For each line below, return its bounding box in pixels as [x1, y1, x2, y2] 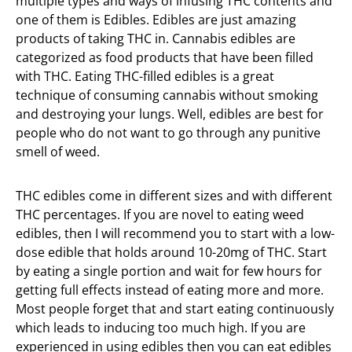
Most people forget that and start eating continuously [16, 300, 334, 317]
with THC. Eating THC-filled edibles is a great [16, 68, 274, 85]
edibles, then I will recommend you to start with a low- [16, 225, 335, 242]
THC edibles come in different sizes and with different [16, 187, 332, 204]
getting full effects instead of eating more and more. [16, 281, 324, 299]
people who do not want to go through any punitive [16, 124, 321, 141]
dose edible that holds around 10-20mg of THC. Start [16, 244, 327, 261]
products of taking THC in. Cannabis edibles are [16, 30, 295, 47]
